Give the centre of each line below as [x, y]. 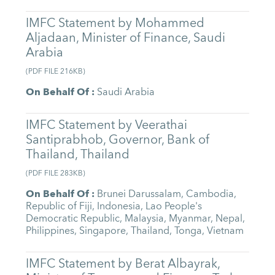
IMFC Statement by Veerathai [107, 125]
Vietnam [226, 231]
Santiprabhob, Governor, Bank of [118, 139]
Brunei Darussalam [139, 194]
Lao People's [174, 207]
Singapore [103, 231]
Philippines [50, 231]
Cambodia [210, 194]
